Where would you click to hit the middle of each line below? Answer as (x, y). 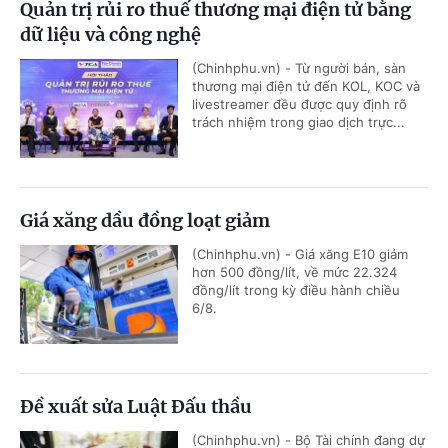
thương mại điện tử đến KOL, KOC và (306, 85)
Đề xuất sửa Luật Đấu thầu (136, 406)
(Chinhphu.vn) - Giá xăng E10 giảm (300, 253)
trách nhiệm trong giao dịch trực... (298, 121)
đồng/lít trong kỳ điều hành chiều (296, 289)
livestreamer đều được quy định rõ (299, 103)
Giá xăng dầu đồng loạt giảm (145, 220)
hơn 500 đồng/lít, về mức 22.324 (294, 271)
